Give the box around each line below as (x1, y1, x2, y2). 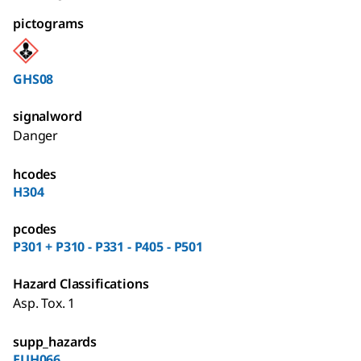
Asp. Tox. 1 (13, 293, 76, 312)
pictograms (13, 14, 84, 32)
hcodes (13, 164, 57, 183)
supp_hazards (13, 332, 98, 351)
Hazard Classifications (13, 274, 149, 293)
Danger (13, 126, 59, 144)
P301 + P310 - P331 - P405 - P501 (13, 237, 203, 255)
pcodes (13, 219, 57, 238)
